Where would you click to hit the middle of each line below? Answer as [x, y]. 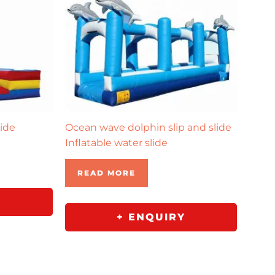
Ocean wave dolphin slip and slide [148, 128]
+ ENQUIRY [151, 217]
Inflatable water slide [116, 143]
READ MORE [107, 173]
